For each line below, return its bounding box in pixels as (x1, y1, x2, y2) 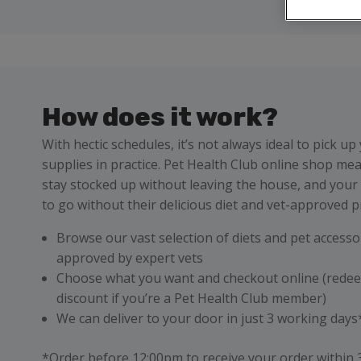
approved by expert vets (56, 249, 203, 267)
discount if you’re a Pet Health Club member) (56, 289, 326, 307)
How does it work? (42, 102, 278, 132)
